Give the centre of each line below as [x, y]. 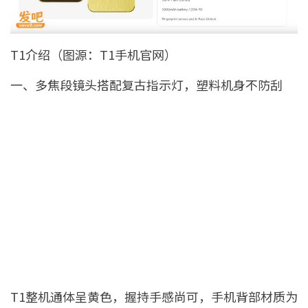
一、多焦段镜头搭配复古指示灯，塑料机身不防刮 [146, 85]
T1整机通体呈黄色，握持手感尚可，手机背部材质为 [154, 297]
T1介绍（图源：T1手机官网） [93, 55]
